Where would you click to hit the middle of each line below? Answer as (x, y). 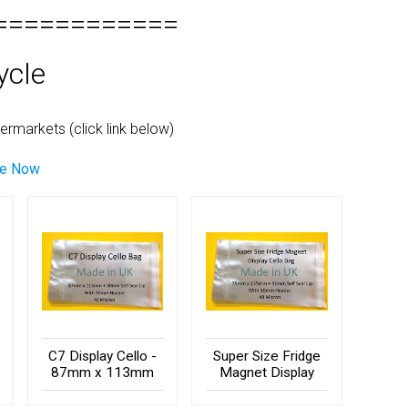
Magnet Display (267, 372)
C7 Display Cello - (103, 356)
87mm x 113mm (103, 372)
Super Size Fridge (267, 356)
